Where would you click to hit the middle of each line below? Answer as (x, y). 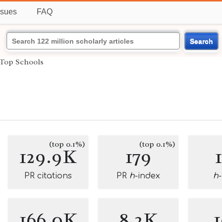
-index (147, 176)
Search (201, 41)
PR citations (48, 176)
